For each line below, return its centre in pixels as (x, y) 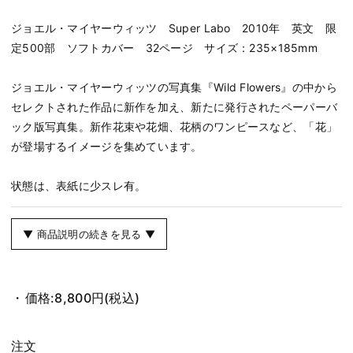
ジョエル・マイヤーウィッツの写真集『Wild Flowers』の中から (174, 87)
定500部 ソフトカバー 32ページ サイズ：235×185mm (164, 47)
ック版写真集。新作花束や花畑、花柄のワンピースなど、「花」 (175, 126)
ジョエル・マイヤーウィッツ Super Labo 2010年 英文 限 (174, 28)
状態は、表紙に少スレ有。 (79, 185)
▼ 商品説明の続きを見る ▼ (89, 234)
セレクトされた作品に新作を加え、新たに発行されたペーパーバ (175, 106)
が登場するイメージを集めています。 (107, 146)
